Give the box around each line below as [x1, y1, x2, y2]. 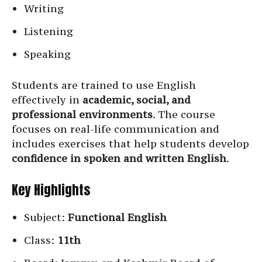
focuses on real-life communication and [12, 122, 219, 136]
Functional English [68, 211, 167, 225]
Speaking [24, 47, 71, 61]
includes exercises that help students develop [12, 137, 249, 151]
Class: [24, 233, 57, 247]
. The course [153, 108, 215, 122]
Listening [24, 25, 73, 39]
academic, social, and [82, 93, 191, 107]
